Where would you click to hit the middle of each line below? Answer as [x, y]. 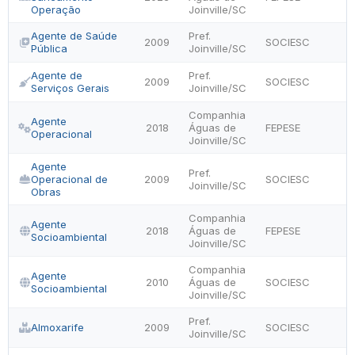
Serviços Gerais [70, 88]
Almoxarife [57, 327]
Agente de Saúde [74, 36]
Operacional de [69, 179]
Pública [49, 48]
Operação [56, 10]
